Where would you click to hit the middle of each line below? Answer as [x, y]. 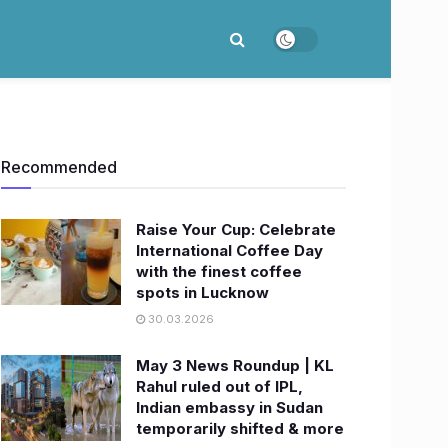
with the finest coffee [219, 271]
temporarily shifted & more [240, 428]
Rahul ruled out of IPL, [219, 386]
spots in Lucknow [202, 292]
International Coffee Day [229, 250]
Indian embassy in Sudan [229, 407]
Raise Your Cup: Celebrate [236, 229]
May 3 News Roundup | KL [235, 365]
